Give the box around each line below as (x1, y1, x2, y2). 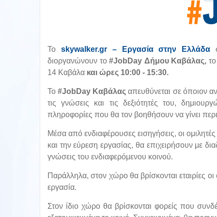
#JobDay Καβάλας (58, 87, 128, 95)
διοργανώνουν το (47, 57, 109, 65)
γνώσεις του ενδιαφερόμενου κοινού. (47, 153, 173, 161)
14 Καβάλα (47, 68, 87, 77)
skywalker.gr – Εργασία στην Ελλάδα (61, 45, 211, 53)
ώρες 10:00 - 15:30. (99, 68, 169, 77)
